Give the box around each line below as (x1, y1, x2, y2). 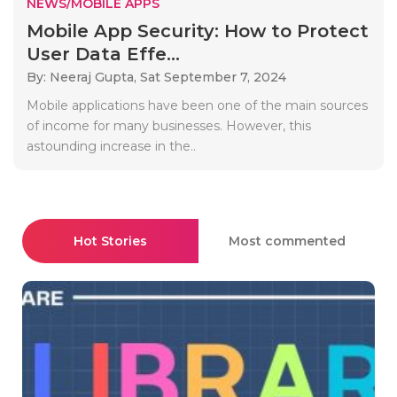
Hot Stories (74, 232, 147, 249)
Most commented (228, 232, 346, 249)
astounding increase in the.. (27, 137, 196, 154)
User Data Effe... (27, 43, 180, 65)
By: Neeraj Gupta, (27, 68, 140, 85)
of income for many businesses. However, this (27, 117, 311, 134)
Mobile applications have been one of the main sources (27, 97, 368, 113)
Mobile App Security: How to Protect (27, 19, 369, 42)
